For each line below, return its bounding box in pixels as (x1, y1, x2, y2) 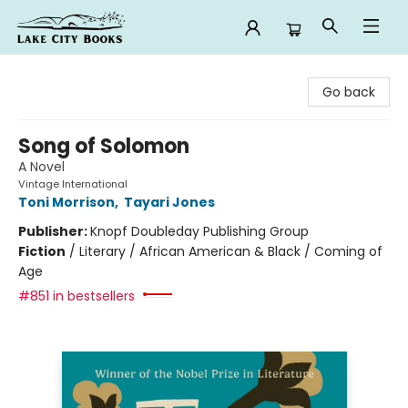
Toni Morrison (18, 193, 115, 211)
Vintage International (18, 177, 127, 191)
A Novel (18, 158, 65, 176)
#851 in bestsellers (18, 287, 135, 305)
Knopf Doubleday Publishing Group (90, 222, 309, 240)
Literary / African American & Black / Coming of (79, 242, 382, 260)
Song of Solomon (18, 132, 189, 160)
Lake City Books (14, 63, 111, 81)
